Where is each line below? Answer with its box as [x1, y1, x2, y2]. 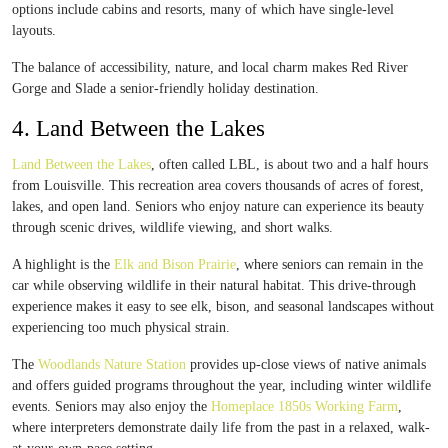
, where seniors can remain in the [236, 257, 423, 272]
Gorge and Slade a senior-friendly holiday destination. [12, 81, 319, 96]
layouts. [12, 23, 56, 38]
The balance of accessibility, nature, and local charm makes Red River [12, 60, 408, 75]
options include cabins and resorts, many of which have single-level [12, 2, 394, 17]
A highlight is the [12, 257, 114, 272]
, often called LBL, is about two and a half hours [151, 157, 428, 172]
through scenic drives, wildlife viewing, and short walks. [12, 220, 333, 235]
